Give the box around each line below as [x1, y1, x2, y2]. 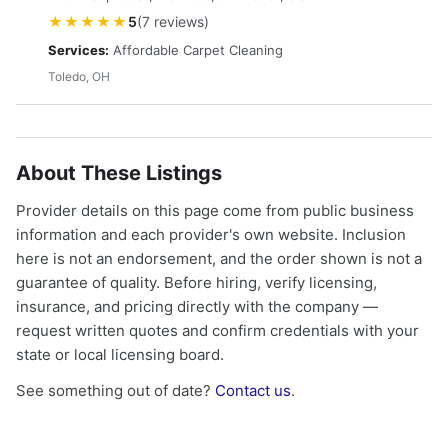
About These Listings [16, 161, 222, 185]
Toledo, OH [48, 69, 110, 84]
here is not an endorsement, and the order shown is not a [16, 249, 422, 268]
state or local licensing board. [16, 345, 224, 364]
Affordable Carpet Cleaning [109, 42, 283, 58]
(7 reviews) [137, 13, 209, 30]
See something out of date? [16, 381, 215, 400]
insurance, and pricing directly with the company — [16, 297, 378, 316]
